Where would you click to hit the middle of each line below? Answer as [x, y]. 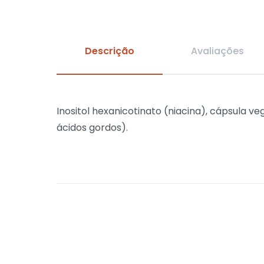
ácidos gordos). [92, 128]
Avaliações [217, 51]
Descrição [110, 51]
